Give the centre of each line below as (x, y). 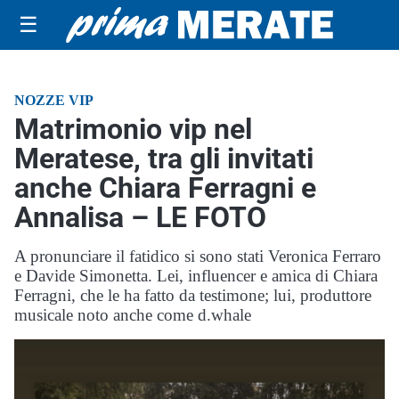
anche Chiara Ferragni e (165, 188)
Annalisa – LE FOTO (140, 217)
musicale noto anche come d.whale (133, 315)
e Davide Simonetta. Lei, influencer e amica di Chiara (196, 276)
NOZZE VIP (54, 100)
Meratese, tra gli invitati (164, 159)
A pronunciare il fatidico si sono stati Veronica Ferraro (198, 256)
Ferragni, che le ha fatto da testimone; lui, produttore (193, 295)
